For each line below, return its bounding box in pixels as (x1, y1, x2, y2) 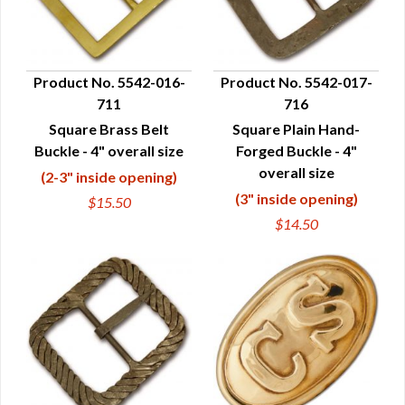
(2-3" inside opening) (41, 168, 177, 185)
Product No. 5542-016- (33, 73, 185, 90)
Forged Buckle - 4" (235, 142, 357, 159)
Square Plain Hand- (232, 120, 360, 137)
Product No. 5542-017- (220, 73, 372, 90)
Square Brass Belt (49, 120, 169, 137)
